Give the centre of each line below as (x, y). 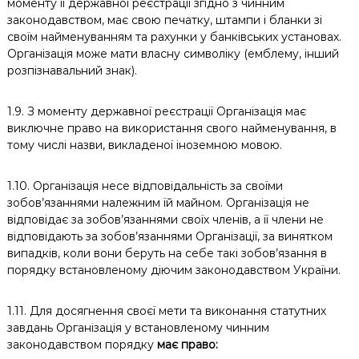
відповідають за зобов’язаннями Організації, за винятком (169, 236)
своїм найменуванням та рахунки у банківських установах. (174, 37)
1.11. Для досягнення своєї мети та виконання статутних (166, 311)
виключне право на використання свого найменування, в (171, 128)
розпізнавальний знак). (73, 71)
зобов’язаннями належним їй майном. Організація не (158, 203)
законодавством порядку (82, 345)
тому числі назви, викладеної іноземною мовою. (144, 145)
